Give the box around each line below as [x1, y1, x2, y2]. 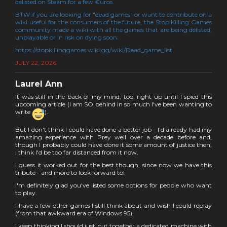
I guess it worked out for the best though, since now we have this [15, 161, 212, 169]
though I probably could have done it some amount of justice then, [15, 141, 212, 149]
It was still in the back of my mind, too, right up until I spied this [15, 93, 212, 101]
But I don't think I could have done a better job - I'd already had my [15, 126, 212, 134]
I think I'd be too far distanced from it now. [15, 148, 138, 157]
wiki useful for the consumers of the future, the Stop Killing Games [15, 18, 212, 26]
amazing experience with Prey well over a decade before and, [15, 133, 212, 141]
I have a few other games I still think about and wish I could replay [15, 202, 212, 210]
